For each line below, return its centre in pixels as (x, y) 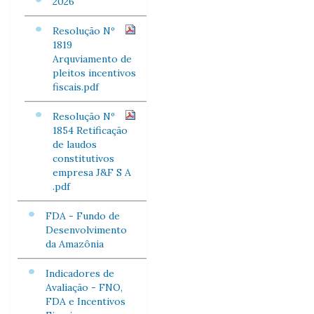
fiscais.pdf (76, 87)
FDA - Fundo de (83, 216)
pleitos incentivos (94, 73)
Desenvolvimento (86, 230)
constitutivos (83, 158)
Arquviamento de (92, 59)
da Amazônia (75, 244)
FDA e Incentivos (86, 301)
